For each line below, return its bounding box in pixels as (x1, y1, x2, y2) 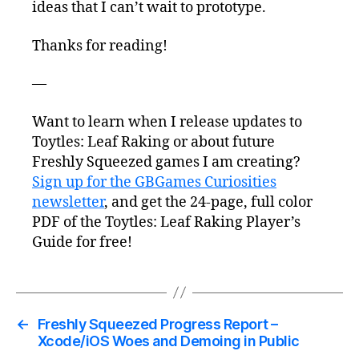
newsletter (32, 192, 104, 212)
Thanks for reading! (32, 36, 167, 55)
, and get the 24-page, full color (104, 192, 313, 212)
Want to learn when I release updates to (32, 112, 302, 131)
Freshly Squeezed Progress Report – (37, 315, 278, 333)
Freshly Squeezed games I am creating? (32, 152, 301, 171)
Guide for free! (32, 232, 132, 252)
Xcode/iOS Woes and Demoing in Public (37, 332, 300, 349)
